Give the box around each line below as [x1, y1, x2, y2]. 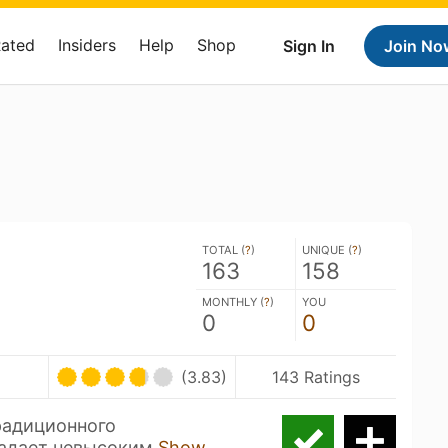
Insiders [58, 35, 116, 55]
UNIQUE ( [302, 243, 352, 257]
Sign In [283, 36, 335, 56]
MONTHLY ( [202, 295, 264, 309]
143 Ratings [272, 366, 361, 387]
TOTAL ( [202, 243, 245, 257]
